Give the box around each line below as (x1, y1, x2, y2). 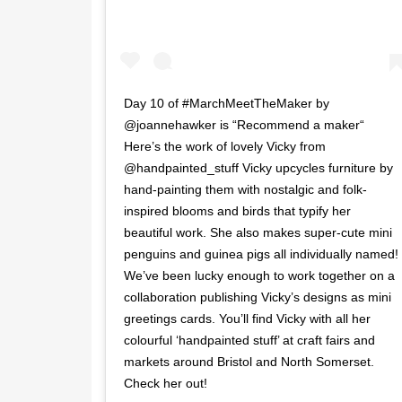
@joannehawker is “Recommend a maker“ (124, 118, 364, 133)
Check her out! (124, 376, 207, 391)
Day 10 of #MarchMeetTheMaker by (124, 96, 329, 111)
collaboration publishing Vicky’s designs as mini (124, 290, 391, 305)
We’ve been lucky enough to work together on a (124, 268, 395, 284)
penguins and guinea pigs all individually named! (124, 247, 398, 262)
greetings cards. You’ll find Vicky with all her (124, 311, 371, 327)
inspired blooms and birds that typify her (124, 204, 351, 219)
